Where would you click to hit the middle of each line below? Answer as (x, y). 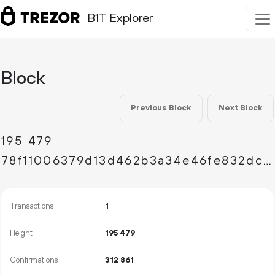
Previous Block (161, 108)
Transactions (32, 206)
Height (21, 233)
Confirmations (34, 260)
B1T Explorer (120, 19)
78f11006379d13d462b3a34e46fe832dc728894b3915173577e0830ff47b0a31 (268, 161)
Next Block (241, 108)
